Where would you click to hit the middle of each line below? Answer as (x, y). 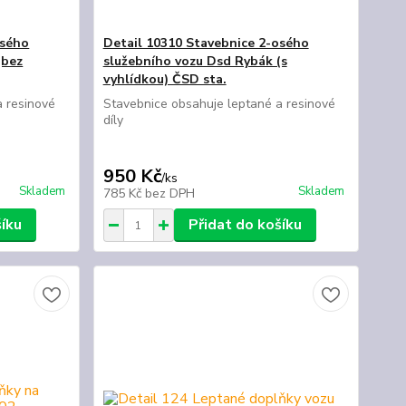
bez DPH (169, 193)
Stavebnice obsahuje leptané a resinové (219, 104)
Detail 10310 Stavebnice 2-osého (206, 43)
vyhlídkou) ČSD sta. (164, 79)
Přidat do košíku (245, 225)
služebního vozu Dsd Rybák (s (195, 61)
